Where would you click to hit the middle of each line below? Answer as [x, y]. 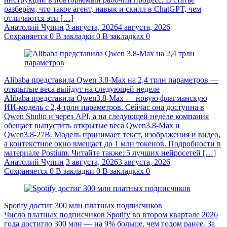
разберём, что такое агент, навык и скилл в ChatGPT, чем [103, 9]
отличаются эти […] [39, 18]
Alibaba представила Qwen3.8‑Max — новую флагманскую [106, 98]
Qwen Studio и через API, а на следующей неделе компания [106, 116]
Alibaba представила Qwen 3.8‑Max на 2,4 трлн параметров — [111, 80]
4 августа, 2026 [144, 27]
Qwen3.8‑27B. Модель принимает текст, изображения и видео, [112, 134]
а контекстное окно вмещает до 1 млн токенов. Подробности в [112, 143]
